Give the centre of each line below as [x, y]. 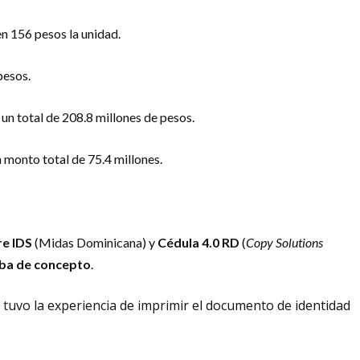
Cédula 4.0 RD [198, 243]
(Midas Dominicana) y [95, 243]
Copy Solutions [284, 243]
